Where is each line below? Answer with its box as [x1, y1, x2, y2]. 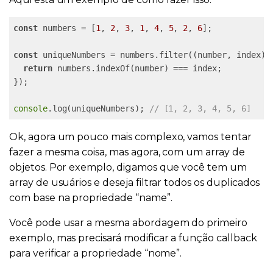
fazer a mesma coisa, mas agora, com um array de [9, 146, 245, 158]
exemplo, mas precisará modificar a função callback [9, 232, 257, 244]
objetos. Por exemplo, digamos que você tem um [9, 161, 247, 173]
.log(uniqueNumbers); [47, 103, 149, 113]
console [13, 103, 48, 113]
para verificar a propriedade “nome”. [9, 247, 182, 259]
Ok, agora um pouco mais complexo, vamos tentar [9, 130, 252, 143]
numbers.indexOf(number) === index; [52, 63, 222, 73]
